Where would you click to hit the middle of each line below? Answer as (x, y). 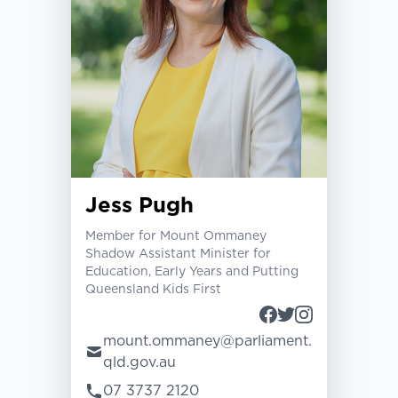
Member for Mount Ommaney (176, 236)
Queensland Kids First (153, 289)
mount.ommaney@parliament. (207, 341)
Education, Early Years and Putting (192, 271)
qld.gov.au (139, 362)
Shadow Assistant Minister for (178, 254)
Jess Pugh (139, 206)
